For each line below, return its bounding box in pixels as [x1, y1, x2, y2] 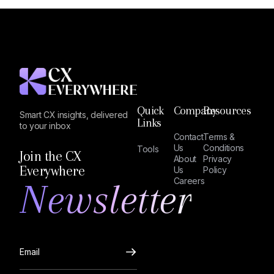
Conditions [203, 143, 245, 153]
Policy [203, 165, 227, 175]
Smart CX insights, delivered [20, 109, 128, 120]
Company [173, 104, 217, 117]
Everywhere [20, 162, 84, 179]
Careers [173, 176, 205, 186]
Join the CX [20, 147, 81, 164]
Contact [173, 131, 204, 142]
